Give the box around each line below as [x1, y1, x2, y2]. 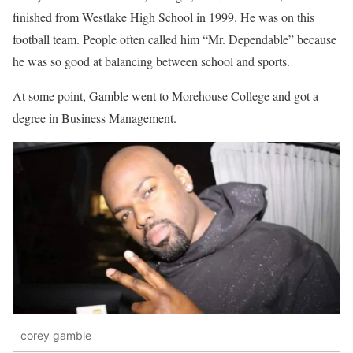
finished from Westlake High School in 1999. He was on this [13, 9, 314, 26]
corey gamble [20, 328, 91, 342]
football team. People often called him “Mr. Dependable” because [13, 31, 336, 48]
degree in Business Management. [13, 110, 176, 127]
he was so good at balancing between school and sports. [13, 53, 290, 70]
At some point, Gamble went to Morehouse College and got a [13, 87, 318, 105]
